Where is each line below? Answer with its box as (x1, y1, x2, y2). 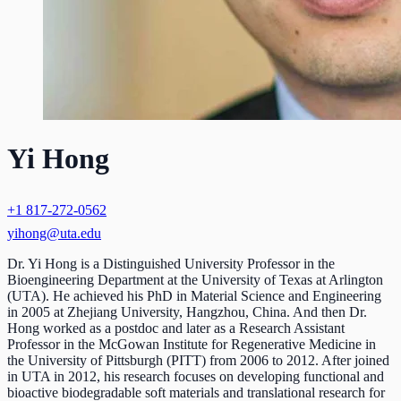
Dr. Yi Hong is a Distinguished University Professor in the (7, 255, 335, 271)
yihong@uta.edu (7, 225, 101, 241)
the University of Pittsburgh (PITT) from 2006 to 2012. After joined (7, 352, 389, 368)
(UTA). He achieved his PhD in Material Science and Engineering (7, 287, 381, 303)
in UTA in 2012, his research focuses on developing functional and (7, 368, 384, 384)
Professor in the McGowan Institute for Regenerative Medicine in (7, 336, 376, 352)
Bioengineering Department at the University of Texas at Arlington (7, 271, 383, 287)
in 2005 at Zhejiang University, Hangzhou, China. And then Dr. (7, 303, 367, 320)
